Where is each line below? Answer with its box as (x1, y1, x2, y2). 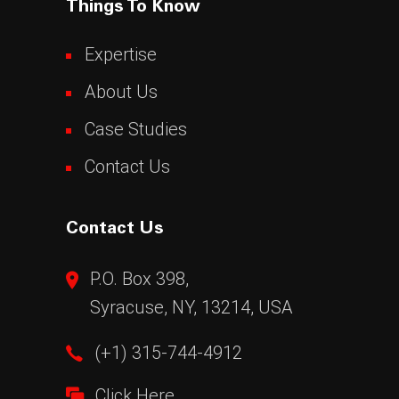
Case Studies (85, 118, 187, 140)
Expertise (85, 43, 157, 65)
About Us (85, 80, 158, 102)
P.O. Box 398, (90, 267, 189, 289)
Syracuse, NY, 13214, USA (90, 296, 293, 318)
